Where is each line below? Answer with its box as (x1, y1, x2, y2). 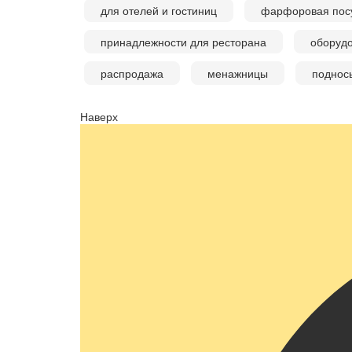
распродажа (101, 65, 163, 82)
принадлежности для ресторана (101, 34, 266, 50)
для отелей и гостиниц (101, 2, 217, 19)
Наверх (80, 108, 118, 125)
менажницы (207, 65, 268, 82)
